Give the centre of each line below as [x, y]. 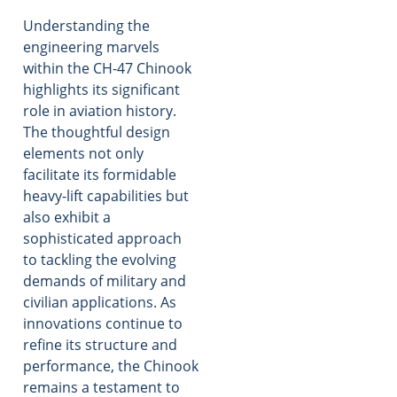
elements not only [83, 153]
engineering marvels [91, 47]
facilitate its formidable [100, 174]
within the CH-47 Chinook [107, 68]
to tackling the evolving [100, 259]
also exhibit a [67, 217]
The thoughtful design [97, 132]
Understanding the [86, 25]
